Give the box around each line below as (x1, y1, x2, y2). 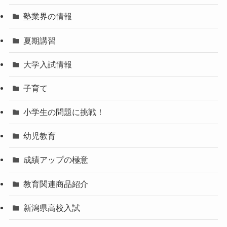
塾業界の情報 (23, 12, 72, 21)
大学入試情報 (23, 59, 72, 69)
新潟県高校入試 (23, 203, 81, 212)
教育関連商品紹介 (23, 179, 89, 188)
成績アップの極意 (23, 155, 89, 165)
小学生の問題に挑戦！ (23, 107, 105, 117)
